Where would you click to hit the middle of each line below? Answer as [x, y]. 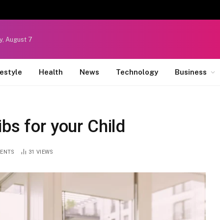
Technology [137, 72]
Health [51, 72]
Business [191, 72]
